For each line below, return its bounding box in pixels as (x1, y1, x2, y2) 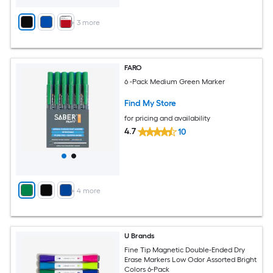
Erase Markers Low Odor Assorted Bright (124, 255, 257, 264)
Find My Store (124, 97, 177, 108)
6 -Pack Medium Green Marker (124, 77, 225, 86)
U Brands (124, 231, 155, 240)
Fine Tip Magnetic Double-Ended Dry (124, 245, 246, 254)
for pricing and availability (124, 113, 211, 122)
